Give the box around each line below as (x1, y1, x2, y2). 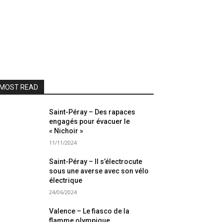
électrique (49, 176, 83, 185)
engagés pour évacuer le (49, 117, 130, 126)
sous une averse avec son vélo (49, 167, 149, 175)
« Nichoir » (49, 127, 84, 135)
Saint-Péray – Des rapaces (49, 108, 136, 116)
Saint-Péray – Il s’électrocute (49, 158, 143, 166)
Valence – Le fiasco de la (49, 207, 130, 216)
